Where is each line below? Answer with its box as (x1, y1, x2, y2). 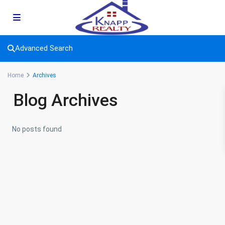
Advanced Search (15, 44, 73, 53)
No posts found (12, 125, 62, 133)
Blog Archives (14, 90, 118, 110)
